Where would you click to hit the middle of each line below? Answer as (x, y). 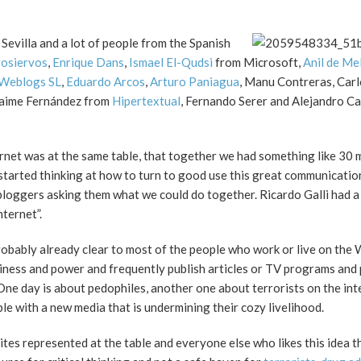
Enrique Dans (88, 62)
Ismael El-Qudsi (171, 62)
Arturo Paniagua (195, 81)
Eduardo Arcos (106, 81)
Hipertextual (146, 100)
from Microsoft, (258, 62)
